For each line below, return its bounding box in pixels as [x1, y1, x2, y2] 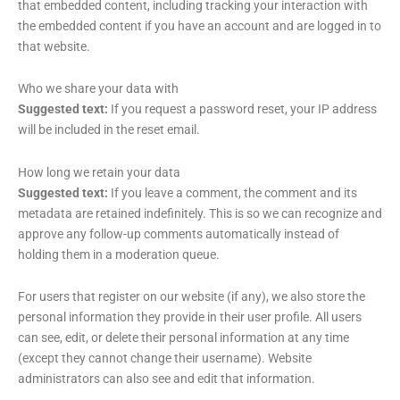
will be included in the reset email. [18, 122, 200, 137]
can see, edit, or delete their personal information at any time [18, 330, 349, 345]
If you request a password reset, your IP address [111, 102, 377, 116]
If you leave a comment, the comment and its [111, 185, 357, 200]
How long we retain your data [18, 164, 180, 179]
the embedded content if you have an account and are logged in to [18, 18, 381, 33]
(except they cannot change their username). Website [18, 351, 312, 365]
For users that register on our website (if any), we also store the [18, 289, 365, 304]
